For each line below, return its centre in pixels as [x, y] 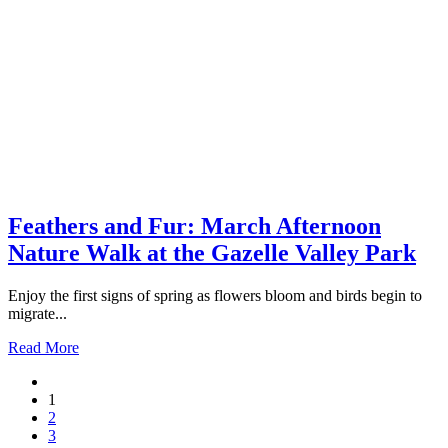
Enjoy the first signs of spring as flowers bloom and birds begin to [215, 296]
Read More [43, 348]
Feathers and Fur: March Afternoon [194, 226]
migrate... [37, 314]
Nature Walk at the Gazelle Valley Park [212, 253]
